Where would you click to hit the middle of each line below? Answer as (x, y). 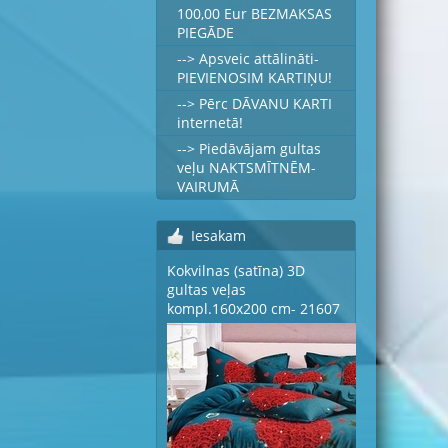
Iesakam (218, 235)
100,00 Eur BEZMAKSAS (254, 13)
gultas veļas (206, 289)
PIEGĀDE (205, 32)
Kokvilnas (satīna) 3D (236, 270)
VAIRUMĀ (208, 186)
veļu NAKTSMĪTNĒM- (246, 167)
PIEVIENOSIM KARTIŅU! (254, 77)
